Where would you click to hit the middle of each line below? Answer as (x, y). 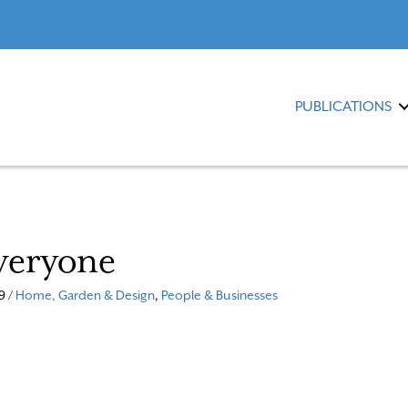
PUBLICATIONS (344, 107)
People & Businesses (219, 295)
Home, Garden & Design (85, 295)
